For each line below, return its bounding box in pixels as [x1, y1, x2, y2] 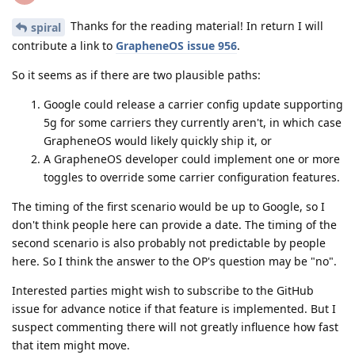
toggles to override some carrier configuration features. [44, 170, 340, 185]
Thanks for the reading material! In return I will [67, 18, 323, 34]
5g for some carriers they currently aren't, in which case [44, 115, 342, 131]
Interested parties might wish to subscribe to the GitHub [12, 283, 314, 299]
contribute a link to [12, 38, 116, 54]
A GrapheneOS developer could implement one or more [44, 151, 340, 167]
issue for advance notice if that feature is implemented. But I [12, 301, 336, 317]
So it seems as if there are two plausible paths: [12, 67, 261, 83]
